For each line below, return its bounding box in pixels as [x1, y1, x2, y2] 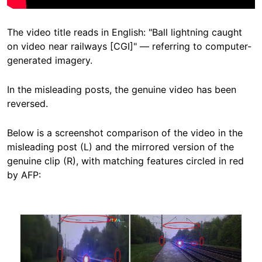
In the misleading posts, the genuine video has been [7, 84, 236, 96]
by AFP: [7, 169, 41, 181]
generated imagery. [7, 54, 92, 67]
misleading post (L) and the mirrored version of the [7, 141, 234, 153]
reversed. [7, 98, 48, 110]
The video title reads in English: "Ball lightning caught [7, 26, 242, 39]
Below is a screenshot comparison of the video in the [7, 127, 243, 139]
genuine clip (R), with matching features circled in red [7, 155, 244, 167]
